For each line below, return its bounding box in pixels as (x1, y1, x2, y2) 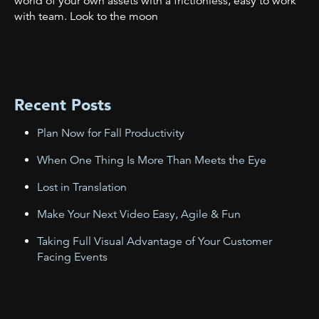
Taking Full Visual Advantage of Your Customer (37, 234, 272, 249)
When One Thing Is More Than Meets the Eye (37, 152, 266, 167)
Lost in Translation (37, 179, 127, 194)
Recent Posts (14, 94, 111, 115)
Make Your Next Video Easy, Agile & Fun (37, 206, 241, 221)
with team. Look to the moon (14, 9, 158, 23)
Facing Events (37, 249, 108, 264)
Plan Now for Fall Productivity (37, 125, 184, 140)
